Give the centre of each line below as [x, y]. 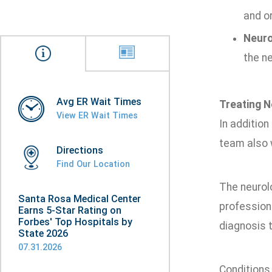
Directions [80, 150]
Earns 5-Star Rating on [70, 210]
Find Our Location [93, 164]
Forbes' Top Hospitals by [75, 222]
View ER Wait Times [97, 115]
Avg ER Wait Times [99, 102]
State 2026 [43, 233]
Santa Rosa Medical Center [80, 199]
